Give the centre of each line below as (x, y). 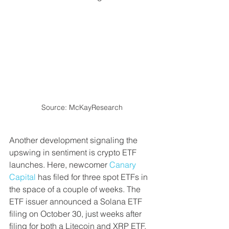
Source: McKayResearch (82, 107)
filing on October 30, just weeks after (76, 213)
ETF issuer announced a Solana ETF (77, 201)
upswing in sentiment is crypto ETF (74, 152)
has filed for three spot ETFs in (93, 177)
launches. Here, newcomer (59, 164)
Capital (22, 177)
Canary (124, 164)
